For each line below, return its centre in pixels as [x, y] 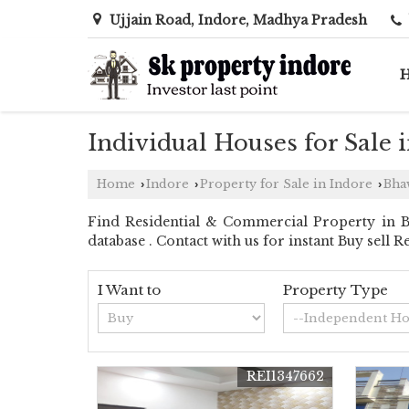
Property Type [336, 289]
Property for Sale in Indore [286, 184]
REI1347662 [286, 376]
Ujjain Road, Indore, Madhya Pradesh [238, 20]
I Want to [129, 289]
